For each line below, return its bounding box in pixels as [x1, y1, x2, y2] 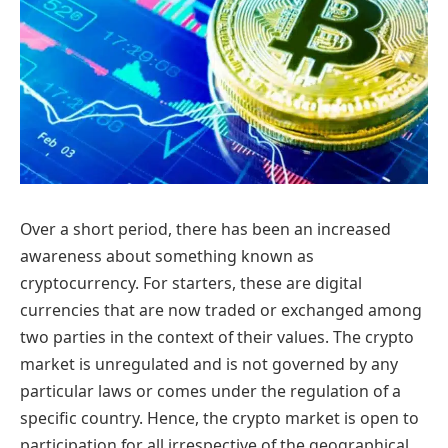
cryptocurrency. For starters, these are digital [20, 271, 362, 294]
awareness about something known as [20, 244, 314, 267]
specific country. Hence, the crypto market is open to [20, 406, 419, 429]
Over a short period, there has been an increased [20, 217, 391, 240]
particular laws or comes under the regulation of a [20, 379, 401, 402]
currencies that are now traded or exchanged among [20, 298, 422, 321]
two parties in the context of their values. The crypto [20, 325, 414, 348]
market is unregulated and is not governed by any [20, 352, 398, 375]
